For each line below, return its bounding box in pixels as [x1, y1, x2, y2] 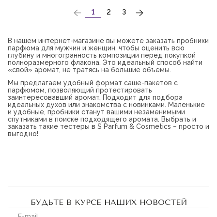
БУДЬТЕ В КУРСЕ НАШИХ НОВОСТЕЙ [30, 198, 187, 207]
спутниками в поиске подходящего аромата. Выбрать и [8, 115, 196, 123]
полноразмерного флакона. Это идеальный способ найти [8, 59, 202, 66]
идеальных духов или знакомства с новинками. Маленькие [8, 101, 205, 108]
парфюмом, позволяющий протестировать [8, 86, 152, 94]
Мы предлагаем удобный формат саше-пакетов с [8, 79, 178, 87]
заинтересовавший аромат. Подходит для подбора [8, 93, 183, 101]
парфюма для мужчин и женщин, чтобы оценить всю [8, 44, 185, 52]
